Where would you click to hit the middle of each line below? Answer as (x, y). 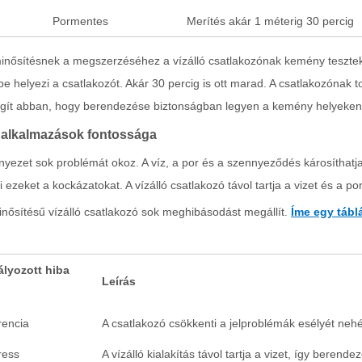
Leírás (119, 281)
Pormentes (80, 21)
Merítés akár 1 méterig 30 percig (270, 21)
